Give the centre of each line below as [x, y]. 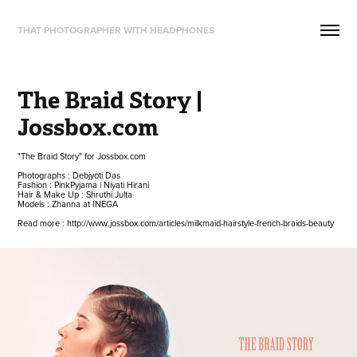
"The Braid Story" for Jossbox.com [82, 156]
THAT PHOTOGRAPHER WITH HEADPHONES [116, 30]
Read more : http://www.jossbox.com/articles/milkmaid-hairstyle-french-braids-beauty [176, 223]
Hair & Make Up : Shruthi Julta [75, 194]
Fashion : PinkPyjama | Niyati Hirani [84, 185]
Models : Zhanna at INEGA [68, 204]
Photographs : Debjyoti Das [69, 175]
